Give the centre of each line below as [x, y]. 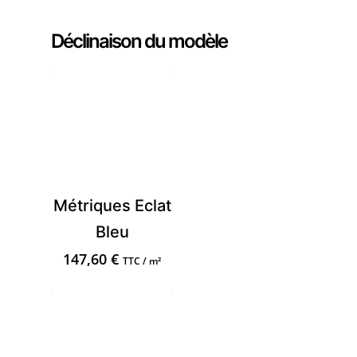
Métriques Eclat [112, 206]
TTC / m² [142, 261]
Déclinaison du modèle [139, 41]
